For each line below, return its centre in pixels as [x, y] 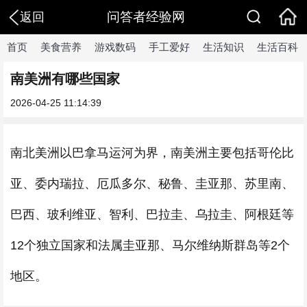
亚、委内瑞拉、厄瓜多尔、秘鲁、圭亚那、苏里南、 [152, 184]
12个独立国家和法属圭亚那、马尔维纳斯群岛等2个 [150, 245]
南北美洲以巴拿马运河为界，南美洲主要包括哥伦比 [152, 153]
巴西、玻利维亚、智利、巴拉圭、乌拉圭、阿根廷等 [152, 214]
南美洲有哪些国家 [65, 79]
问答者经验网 [146, 17]
